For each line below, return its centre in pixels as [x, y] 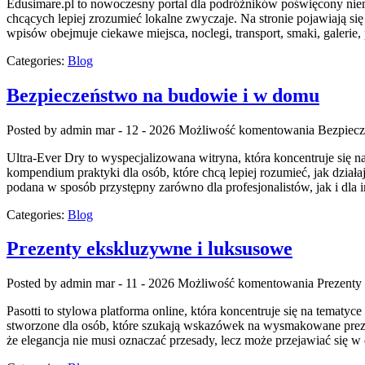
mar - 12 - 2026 [135, 130]
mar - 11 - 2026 [135, 284]
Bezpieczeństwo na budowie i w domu [163, 95]
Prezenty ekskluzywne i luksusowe [150, 249]
